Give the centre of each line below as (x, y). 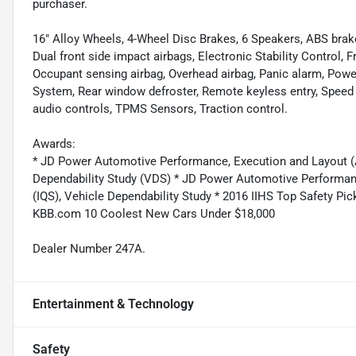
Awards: (54, 143)
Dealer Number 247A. (89, 248)
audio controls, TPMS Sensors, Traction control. (160, 108)
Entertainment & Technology (113, 304)
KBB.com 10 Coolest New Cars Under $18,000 (154, 213)
